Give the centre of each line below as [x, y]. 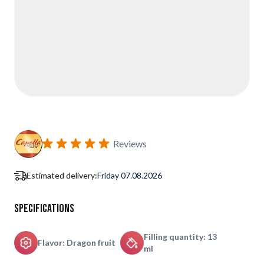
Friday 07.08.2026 [130, 175]
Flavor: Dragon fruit [77, 242]
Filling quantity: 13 [180, 237]
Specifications [44, 209]
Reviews [130, 143]
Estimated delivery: [62, 175]
